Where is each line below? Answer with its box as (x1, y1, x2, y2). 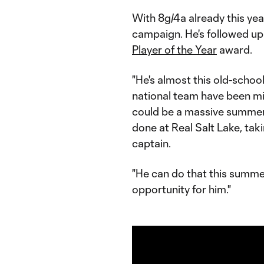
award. (217, 42, 252, 56)
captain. (132, 136, 171, 150)
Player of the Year (132, 42, 217, 56)
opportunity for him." (132, 182, 231, 196)
